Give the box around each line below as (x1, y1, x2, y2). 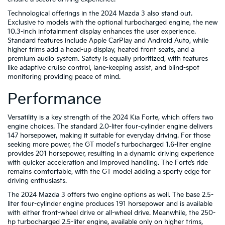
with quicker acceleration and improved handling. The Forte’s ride (8, 159, 208, 167)
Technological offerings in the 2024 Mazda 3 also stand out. (8, 10, 192, 18)
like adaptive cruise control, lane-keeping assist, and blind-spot (8, 64, 199, 72)
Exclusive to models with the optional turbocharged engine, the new (8, 19, 217, 27)
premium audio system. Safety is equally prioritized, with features (8, 55, 208, 63)
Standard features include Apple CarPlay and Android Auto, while (8, 37, 208, 45)
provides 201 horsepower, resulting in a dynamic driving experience (8, 150, 214, 158)
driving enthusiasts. (8, 177, 67, 185)
